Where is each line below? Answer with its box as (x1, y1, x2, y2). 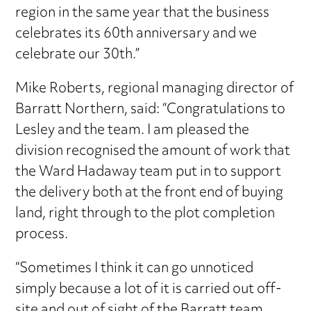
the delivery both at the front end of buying (15, 179, 284, 208)
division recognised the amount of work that (15, 137, 291, 167)
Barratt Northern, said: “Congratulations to (15, 96, 286, 125)
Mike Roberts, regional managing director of (15, 75, 294, 104)
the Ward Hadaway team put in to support (15, 158, 282, 187)
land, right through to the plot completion (15, 200, 276, 229)
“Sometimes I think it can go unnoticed (15, 255, 254, 284)
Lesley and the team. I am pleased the (15, 117, 250, 146)
